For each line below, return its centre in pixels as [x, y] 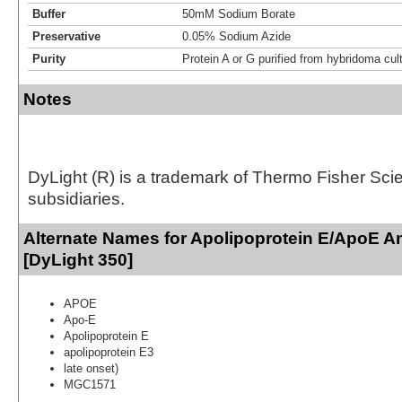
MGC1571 [90, 384]
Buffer [49, 13]
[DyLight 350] [78, 259]
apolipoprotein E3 [109, 352]
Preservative [66, 36]
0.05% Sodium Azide [236, 36]
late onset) [91, 368]
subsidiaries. [76, 198]
